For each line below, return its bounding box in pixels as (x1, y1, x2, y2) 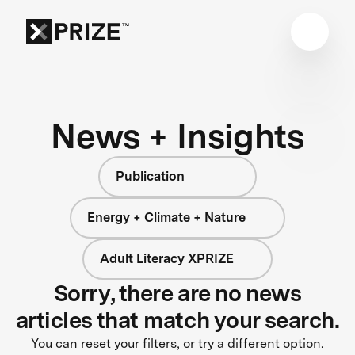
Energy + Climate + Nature (87, 209, 246, 225)
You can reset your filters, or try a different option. (31, 335, 324, 351)
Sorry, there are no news (53, 279, 302, 307)
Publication (116, 168, 185, 184)
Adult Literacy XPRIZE (99, 250, 234, 266)
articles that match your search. (15, 306, 340, 334)
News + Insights (51, 115, 304, 156)
